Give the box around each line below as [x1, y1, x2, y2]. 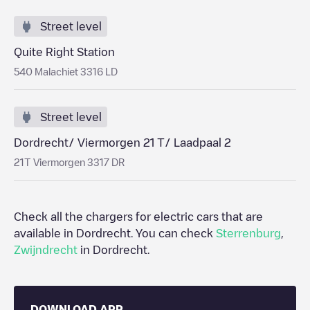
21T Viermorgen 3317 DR [14, 157, 125, 167]
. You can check [131, 228, 216, 239]
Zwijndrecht [14, 244, 77, 255]
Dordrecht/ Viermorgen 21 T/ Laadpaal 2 [14, 137, 231, 148]
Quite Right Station [14, 46, 115, 57]
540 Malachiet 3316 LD [14, 66, 118, 76]
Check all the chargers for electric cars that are [14, 211, 263, 222]
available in [14, 228, 76, 239]
